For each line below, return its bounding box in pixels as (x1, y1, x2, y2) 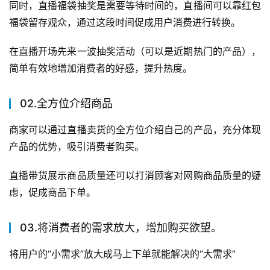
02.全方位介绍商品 (20, 96, 113, 110)
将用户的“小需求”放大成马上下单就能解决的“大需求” (9, 247, 236, 260)
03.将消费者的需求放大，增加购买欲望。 (20, 221, 222, 234)
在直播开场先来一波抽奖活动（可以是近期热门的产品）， (9, 45, 261, 57)
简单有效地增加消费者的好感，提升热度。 (9, 61, 192, 74)
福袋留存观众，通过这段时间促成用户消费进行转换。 (9, 16, 240, 28)
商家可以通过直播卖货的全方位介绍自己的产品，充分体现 (9, 123, 261, 136)
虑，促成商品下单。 (9, 186, 96, 198)
